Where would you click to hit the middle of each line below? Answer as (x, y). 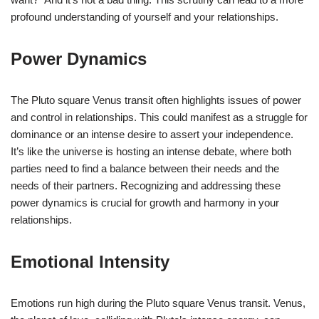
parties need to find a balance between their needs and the (145, 168)
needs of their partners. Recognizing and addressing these (146, 185)
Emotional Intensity (90, 261)
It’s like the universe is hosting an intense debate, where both (151, 151)
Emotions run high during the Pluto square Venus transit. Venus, (158, 303)
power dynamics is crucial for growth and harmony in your (145, 202)
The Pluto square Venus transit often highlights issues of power (156, 100)
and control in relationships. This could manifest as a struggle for (159, 117)
